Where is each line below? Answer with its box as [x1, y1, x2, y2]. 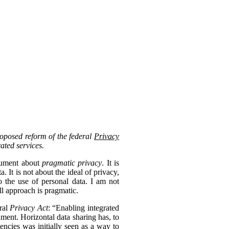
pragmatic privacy [42, 158, 102, 168]
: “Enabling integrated [48, 203, 120, 213]
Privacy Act [10, 203, 48, 213]
